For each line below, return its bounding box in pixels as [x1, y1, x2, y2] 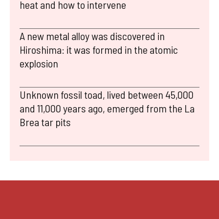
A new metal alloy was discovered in [20, 29, 165, 43]
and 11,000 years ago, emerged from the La [20, 102, 195, 115]
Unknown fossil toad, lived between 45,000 [20, 88, 194, 101]
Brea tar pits [20, 115, 71, 129]
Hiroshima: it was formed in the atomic [20, 43, 178, 56]
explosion [20, 57, 58, 70]
